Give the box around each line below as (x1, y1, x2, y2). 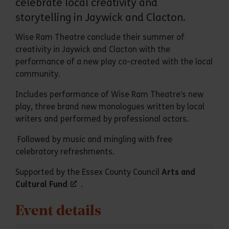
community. (15, 69, 60, 79)
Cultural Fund (15, 179, 67, 189)
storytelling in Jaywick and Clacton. (15, 11, 186, 24)
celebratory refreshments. (15, 147, 114, 156)
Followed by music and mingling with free (15, 134, 172, 144)
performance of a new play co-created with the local (15, 57, 213, 66)
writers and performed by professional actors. (15, 114, 189, 124)
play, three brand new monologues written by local (15, 102, 204, 111)
